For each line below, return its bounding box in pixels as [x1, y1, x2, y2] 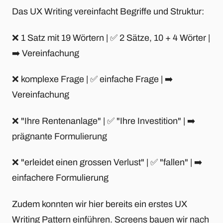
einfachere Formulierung [12, 173, 109, 183]
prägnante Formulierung [12, 131, 107, 141]
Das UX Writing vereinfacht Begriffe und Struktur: [12, 6, 204, 16]
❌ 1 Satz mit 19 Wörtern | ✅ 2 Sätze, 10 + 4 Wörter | [12, 32, 210, 43]
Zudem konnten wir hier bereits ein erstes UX [12, 199, 187, 209]
